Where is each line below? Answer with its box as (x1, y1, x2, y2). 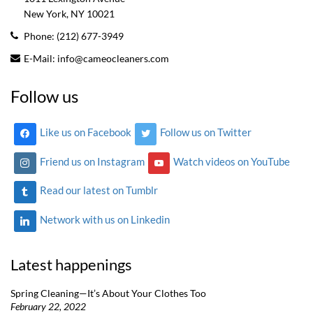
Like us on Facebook (39, 126, 131, 139)
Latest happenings (10, 255, 132, 275)
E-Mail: (24, 52, 57, 64)
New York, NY (24, 8, 85, 20)
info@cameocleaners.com (57, 52, 169, 64)
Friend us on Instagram (39, 154, 145, 168)
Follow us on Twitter (160, 126, 252, 139)
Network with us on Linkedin (39, 213, 170, 226)
